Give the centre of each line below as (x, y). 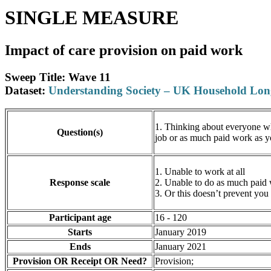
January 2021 (181, 247)
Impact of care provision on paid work (124, 50)
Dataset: (27, 90)
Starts (80, 232)
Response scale (80, 183)
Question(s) (80, 132)
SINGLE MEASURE (92, 18)
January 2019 (181, 232)
